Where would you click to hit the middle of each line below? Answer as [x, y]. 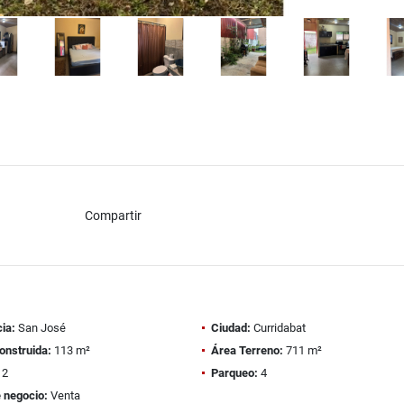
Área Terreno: [247, 350]
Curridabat [278, 328]
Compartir [113, 215]
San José [40, 328]
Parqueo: [234, 373]
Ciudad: [231, 328]
